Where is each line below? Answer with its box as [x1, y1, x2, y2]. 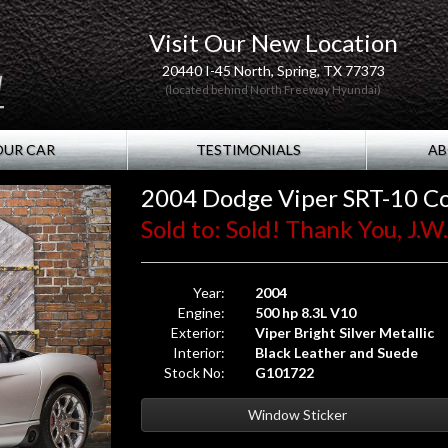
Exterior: [171, 324, 226, 341]
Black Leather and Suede [255, 344, 419, 361]
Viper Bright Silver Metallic [255, 324, 435, 341]
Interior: [173, 344, 226, 361]
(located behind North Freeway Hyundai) [165, 82, 382, 96]
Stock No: [164, 364, 226, 381]
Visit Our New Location [148, 28, 398, 57]
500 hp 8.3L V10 [255, 304, 357, 321]
